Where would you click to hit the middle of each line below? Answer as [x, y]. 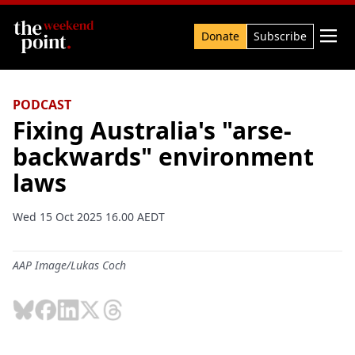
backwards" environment [163, 157]
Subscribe [280, 36]
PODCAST [42, 105]
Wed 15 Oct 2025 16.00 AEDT [89, 217]
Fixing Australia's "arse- [152, 130]
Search [32, 31]
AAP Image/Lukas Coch [69, 265]
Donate [220, 36]
